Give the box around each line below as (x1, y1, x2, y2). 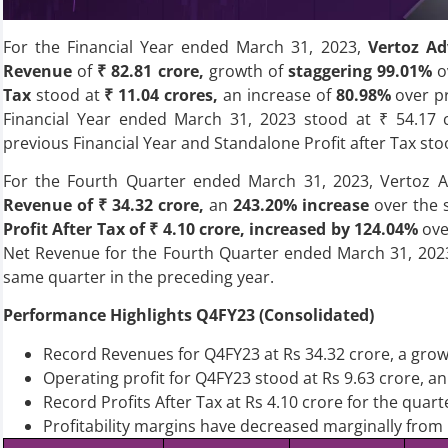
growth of (208, 59, 289, 82)
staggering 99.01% (288, 59, 433, 82)
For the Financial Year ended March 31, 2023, (2, 35, 368, 58)
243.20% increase (233, 193, 370, 216)
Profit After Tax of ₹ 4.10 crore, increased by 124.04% (2, 217, 419, 240)
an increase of (218, 83, 336, 106)
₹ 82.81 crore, (97, 59, 209, 82)
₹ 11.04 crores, (104, 83, 219, 106)
